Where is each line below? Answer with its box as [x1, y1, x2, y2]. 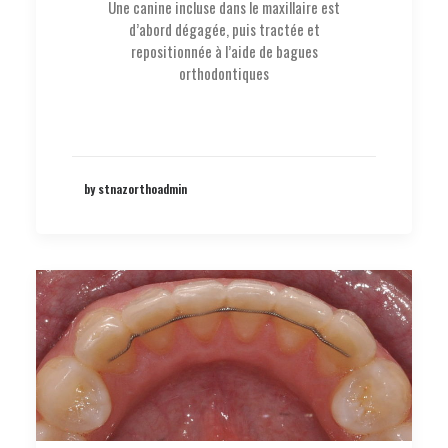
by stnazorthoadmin [84, 179, 187, 197]
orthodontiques [179, 62, 269, 84]
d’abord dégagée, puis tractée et [128, 18, 320, 40]
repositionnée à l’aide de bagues [130, 40, 318, 62]
